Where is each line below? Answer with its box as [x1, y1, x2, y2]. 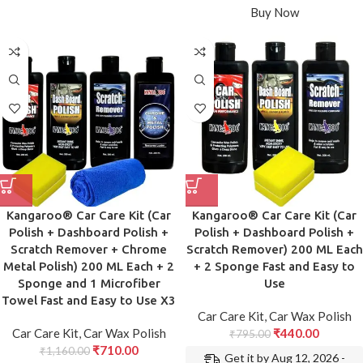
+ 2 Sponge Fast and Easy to [194, 259, 355, 274]
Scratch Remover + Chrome [11, 242, 167, 257]
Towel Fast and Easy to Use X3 [2, 293, 176, 308]
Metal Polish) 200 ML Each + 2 [3, 259, 174, 274]
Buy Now [250, 5, 299, 20]
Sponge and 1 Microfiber [17, 276, 160, 291]
